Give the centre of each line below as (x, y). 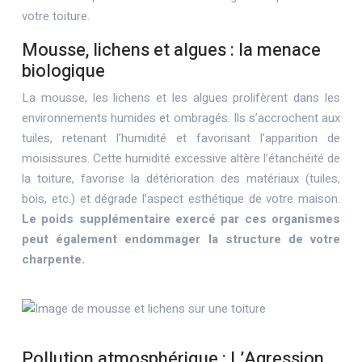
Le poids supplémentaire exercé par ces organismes (181, 219)
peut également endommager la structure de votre (181, 239)
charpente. (53, 259)
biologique (63, 71)
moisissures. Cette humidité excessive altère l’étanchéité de (181, 158)
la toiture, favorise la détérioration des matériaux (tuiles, (181, 179)
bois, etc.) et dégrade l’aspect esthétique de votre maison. (181, 199)
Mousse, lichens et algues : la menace (171, 50)
